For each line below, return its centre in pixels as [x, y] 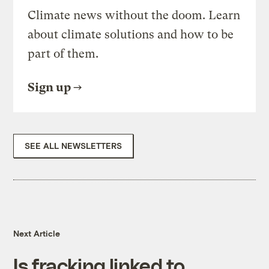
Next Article [37, 234]
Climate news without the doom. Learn [134, 16]
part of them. [63, 54]
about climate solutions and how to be [131, 35]
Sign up [50, 88]
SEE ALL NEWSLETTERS [74, 146]
